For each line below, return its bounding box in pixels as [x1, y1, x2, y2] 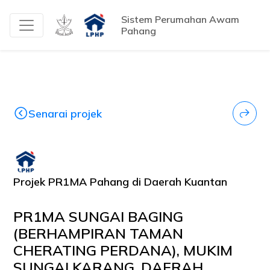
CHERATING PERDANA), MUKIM [13, 241, 233, 259]
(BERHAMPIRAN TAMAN [13, 224, 184, 242]
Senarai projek [28, 106, 102, 121]
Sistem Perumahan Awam [121, 13, 239, 25]
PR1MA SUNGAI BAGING [13, 207, 184, 225]
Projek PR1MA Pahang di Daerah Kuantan [13, 175, 228, 189]
